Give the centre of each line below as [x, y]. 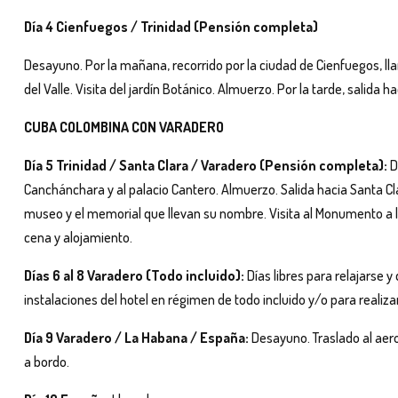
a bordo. [47, 361]
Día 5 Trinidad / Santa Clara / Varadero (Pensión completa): [206, 165]
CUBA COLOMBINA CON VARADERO [124, 127]
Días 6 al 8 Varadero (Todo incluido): [135, 275]
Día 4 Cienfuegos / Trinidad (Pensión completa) [171, 26]
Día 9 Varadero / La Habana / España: [138, 337]
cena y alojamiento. [78, 237]
